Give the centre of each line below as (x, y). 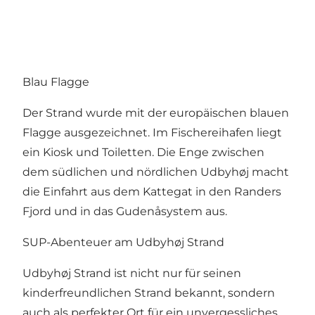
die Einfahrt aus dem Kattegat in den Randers (152, 191)
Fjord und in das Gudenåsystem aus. (125, 211)
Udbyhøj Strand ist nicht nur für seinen (132, 273)
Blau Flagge (56, 82)
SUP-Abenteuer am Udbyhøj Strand (123, 242)
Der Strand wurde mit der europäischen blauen (156, 112)
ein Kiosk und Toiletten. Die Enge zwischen (143, 152)
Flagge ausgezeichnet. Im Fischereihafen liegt (152, 132)
